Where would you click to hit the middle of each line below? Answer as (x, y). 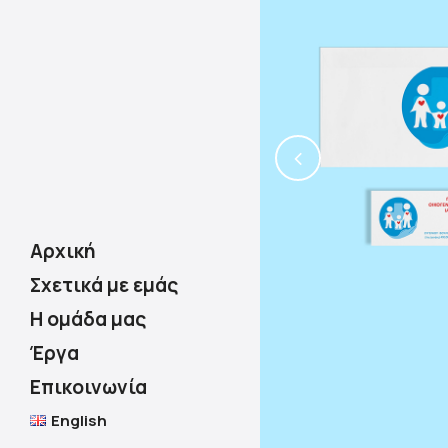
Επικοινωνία (88, 387)
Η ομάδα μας (88, 319)
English (78, 420)
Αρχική (63, 251)
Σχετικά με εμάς (104, 285)
